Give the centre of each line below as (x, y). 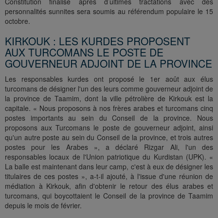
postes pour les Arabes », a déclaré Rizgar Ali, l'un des (109, 147)
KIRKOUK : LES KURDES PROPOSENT (98, 41)
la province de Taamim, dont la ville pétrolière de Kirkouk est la (109, 99)
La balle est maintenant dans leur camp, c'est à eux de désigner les (109, 167)
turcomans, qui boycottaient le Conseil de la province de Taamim (109, 196)
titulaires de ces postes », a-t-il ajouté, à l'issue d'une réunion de (109, 176)
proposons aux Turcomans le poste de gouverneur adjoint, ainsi (109, 128)
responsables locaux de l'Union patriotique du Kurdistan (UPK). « (109, 157)
